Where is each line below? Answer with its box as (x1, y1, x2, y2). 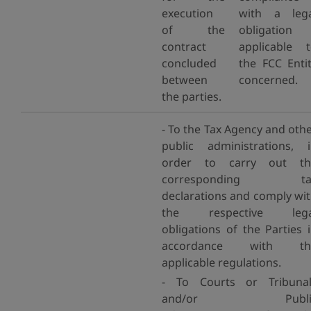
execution (162, 6, 213, 21)
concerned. (239, 72, 298, 87)
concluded (162, 56, 217, 71)
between (162, 72, 208, 87)
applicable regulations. (162, 255, 281, 270)
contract (162, 39, 206, 54)
